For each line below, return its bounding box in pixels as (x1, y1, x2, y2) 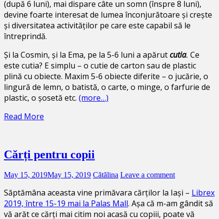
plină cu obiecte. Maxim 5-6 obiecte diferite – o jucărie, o (4, 70, 208, 82)
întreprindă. (4, 30, 47, 42)
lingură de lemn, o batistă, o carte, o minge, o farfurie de (4, 81, 210, 92)
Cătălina (93, 171, 118, 179)
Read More (4, 110, 44, 122)
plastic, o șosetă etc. (4, 92, 79, 103)
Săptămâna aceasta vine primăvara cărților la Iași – (4, 187, 192, 198)
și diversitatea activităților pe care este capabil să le (4, 20, 191, 31)
